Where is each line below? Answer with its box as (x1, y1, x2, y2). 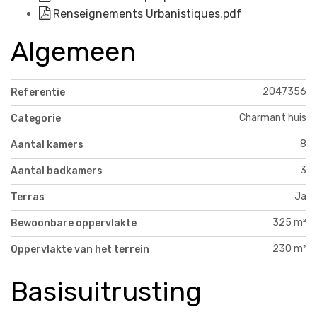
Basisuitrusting (11, 275, 202, 308)
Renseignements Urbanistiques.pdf (50, 7, 242, 21)
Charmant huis (239, 111, 306, 124)
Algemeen (11, 35, 136, 68)
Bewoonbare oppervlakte (11, 217, 137, 229)
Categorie (11, 112, 61, 125)
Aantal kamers (11, 138, 83, 151)
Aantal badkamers (11, 164, 103, 177)
